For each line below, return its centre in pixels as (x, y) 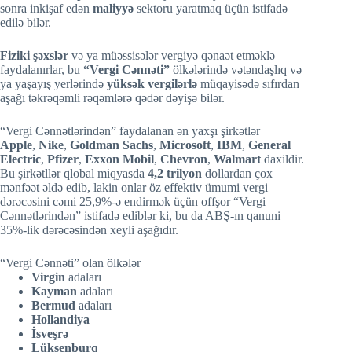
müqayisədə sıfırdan (248, 84)
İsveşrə (50, 334)
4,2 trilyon (176, 173)
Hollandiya (60, 319)
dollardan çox (239, 173)
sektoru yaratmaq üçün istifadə (212, 8)
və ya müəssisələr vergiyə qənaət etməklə (172, 55)
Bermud (55, 305)
